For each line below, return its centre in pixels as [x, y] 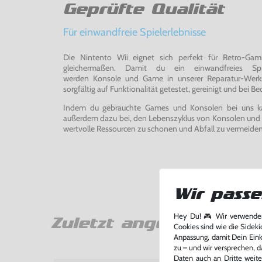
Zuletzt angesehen [135, 224]
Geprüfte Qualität [144, 9]
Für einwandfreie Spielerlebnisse [135, 32]
